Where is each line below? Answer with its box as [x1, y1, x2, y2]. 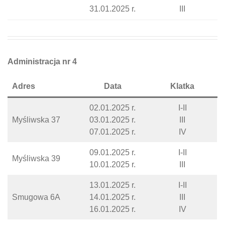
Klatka [170, 82, 194, 90]
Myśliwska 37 [12, 116, 60, 124]
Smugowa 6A [12, 193, 60, 201]
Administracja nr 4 [8, 57, 77, 66]
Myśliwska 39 [12, 154, 60, 163]
